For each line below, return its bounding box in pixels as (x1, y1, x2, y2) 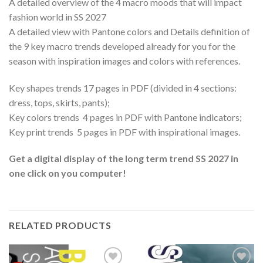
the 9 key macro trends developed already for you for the (9, 40, 235, 52)
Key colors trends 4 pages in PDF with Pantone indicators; (9, 111, 242, 123)
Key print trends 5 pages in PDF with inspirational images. (9, 126, 240, 137)
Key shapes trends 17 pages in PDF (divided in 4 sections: (9, 82, 237, 93)
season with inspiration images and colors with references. (9, 55, 240, 66)
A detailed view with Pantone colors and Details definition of (9, 25, 250, 37)
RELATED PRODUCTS (9, 220, 112, 231)
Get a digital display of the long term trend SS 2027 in (9, 153, 238, 164)
